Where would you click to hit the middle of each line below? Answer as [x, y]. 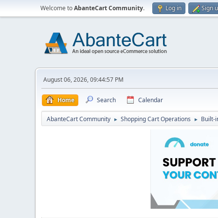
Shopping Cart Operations [156, 119]
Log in [173, 8]
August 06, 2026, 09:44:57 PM [83, 80]
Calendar [151, 100]
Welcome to [57, 8]
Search [106, 100]
